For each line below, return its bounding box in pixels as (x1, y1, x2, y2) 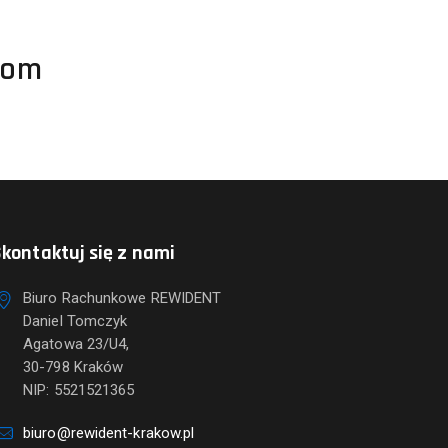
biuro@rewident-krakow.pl (23, 424, 195, 442)
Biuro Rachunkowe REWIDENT (23, 289, 222, 307)
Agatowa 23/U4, (23, 335, 130, 353)
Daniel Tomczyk (23, 312, 128, 330)
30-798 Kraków (23, 358, 124, 376)
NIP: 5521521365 (23, 381, 135, 399)
